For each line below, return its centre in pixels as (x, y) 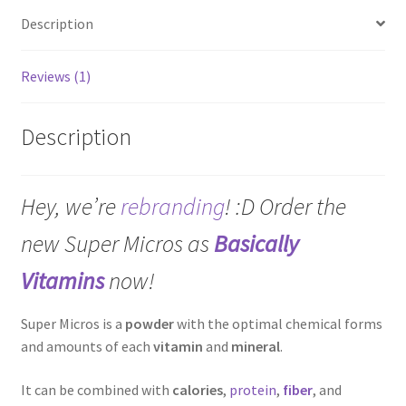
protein (252, 389)
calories (197, 389)
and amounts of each (87, 347)
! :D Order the (285, 207)
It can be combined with (96, 389)
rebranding (172, 207)
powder (149, 324)
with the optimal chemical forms (278, 324)
